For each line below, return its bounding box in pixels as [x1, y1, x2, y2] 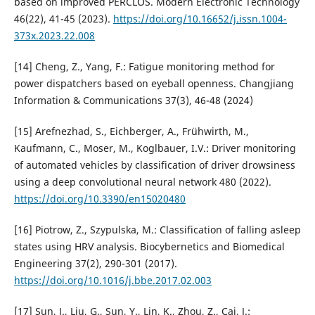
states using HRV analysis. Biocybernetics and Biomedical [13, 240, 285, 254]
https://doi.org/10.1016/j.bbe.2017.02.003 [13, 274, 212, 288]
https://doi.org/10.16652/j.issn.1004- [112, 12, 287, 26]
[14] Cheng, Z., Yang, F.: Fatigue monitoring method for [13, 60, 275, 74]
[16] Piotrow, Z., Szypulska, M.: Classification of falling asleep [13, 223, 301, 237]
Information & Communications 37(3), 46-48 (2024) [13, 94, 253, 108]
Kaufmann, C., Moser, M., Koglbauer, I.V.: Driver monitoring [13, 141, 296, 155]
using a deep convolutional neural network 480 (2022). [13, 175, 271, 189]
